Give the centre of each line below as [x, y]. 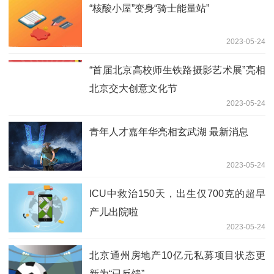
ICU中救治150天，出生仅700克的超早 [177, 193]
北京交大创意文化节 [133, 88]
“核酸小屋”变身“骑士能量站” [149, 8]
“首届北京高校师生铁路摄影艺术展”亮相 [177, 70]
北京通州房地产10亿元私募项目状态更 [177, 255]
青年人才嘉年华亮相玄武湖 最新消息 [169, 131]
